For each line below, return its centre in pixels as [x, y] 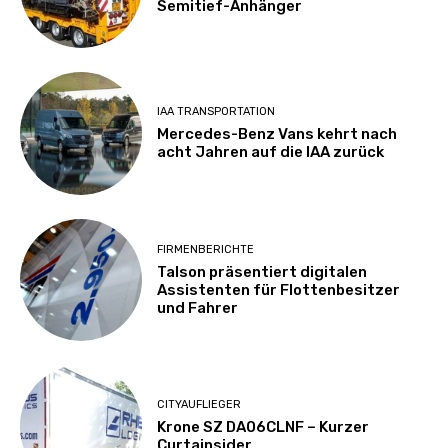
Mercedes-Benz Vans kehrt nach [277, 134]
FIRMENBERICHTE [206, 249]
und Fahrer [198, 307]
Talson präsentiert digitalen [262, 271]
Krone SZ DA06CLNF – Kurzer [263, 426]
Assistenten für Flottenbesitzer [279, 289]
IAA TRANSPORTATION [216, 112]
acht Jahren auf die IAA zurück [271, 152]
